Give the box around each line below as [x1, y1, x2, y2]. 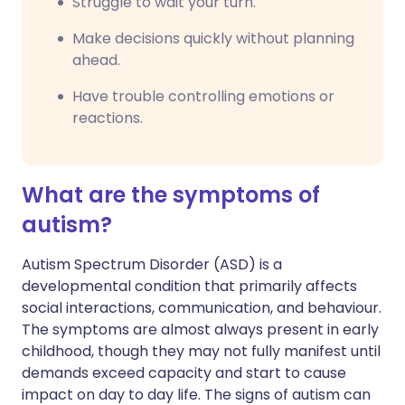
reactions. [72, 108, 143, 128]
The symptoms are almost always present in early [22, 319, 379, 340]
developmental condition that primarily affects [22, 276, 357, 297]
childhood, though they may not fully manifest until [22, 341, 381, 362]
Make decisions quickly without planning [72, 28, 354, 49]
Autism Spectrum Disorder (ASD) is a [22, 254, 282, 275]
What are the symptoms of [22, 180, 320, 210]
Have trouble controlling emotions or [72, 86, 334, 107]
